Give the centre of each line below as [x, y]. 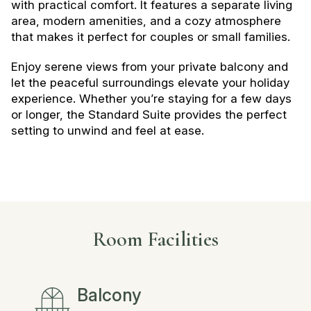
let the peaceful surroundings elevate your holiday [150, 82]
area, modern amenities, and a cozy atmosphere [146, 20]
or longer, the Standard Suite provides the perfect [149, 114]
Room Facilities [155, 239]
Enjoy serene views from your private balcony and [149, 66]
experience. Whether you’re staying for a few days [151, 98]
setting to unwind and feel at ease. [107, 130]
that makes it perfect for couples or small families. [150, 36]
